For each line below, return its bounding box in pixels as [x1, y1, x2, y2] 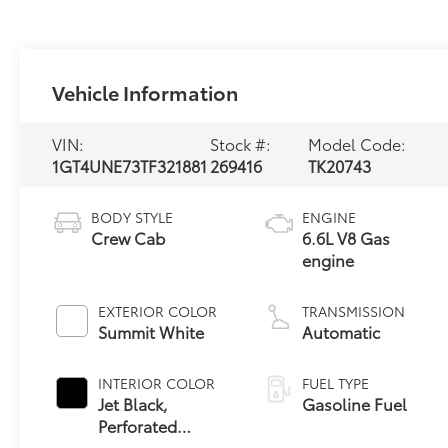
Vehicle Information [52, 78, 239, 107]
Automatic [302, 320, 381, 344]
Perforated [98, 414, 178, 438]
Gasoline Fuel [302, 392, 408, 416]
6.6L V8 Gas [302, 226, 391, 250]
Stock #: [210, 132, 272, 156]
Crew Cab [91, 226, 166, 250]
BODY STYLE [91, 207, 174, 228]
